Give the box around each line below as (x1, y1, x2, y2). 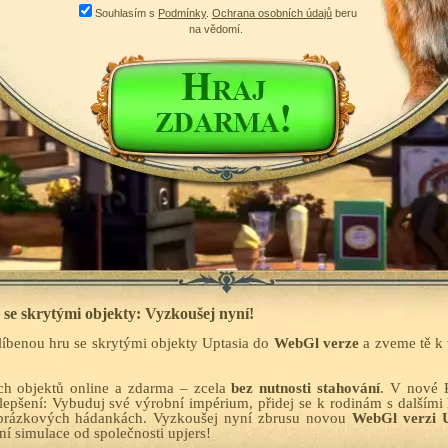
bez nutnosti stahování (231, 380, 381, 396)
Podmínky (158, 7, 206, 19)
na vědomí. (189, 23, 243, 35)
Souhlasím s (95, 7, 158, 19)
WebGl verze (273, 335, 360, 351)
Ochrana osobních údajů (212, 7, 332, 19)
